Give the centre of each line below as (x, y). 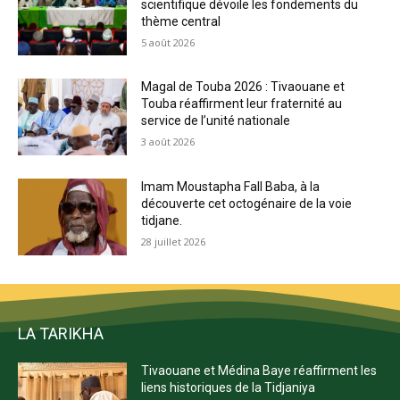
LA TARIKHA (61, 333)
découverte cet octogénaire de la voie (247, 204)
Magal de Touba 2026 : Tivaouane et (243, 87)
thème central (181, 21)
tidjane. (162, 221)
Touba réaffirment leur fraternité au (242, 104)
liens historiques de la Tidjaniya (229, 387)
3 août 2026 (168, 142)
